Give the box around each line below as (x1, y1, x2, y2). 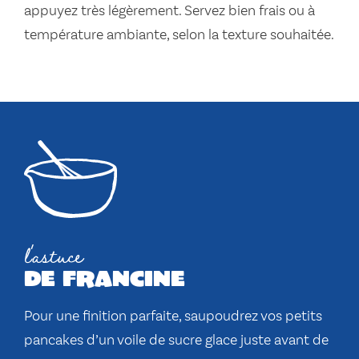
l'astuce (24, 235, 83, 275)
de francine (24, 264, 185, 292)
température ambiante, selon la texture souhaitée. (24, 28, 334, 43)
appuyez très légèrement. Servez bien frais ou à (24, 4, 315, 19)
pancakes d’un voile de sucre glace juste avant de (24, 333, 329, 349)
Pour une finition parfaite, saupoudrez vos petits (24, 309, 322, 325)
